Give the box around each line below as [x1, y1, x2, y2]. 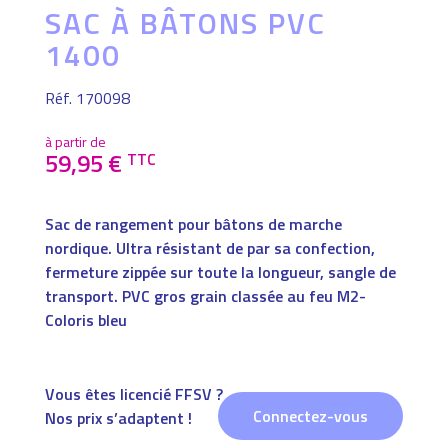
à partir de [44, 131, 106, 153]
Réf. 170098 [44, 86, 130, 111]
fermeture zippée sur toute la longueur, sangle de [44, 260, 396, 285]
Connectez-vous [253, 404, 369, 429]
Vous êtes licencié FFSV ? [44, 382, 223, 407]
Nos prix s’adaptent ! [44, 406, 192, 431]
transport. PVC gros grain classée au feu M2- [44, 284, 366, 309]
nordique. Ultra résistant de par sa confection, [44, 236, 375, 261]
